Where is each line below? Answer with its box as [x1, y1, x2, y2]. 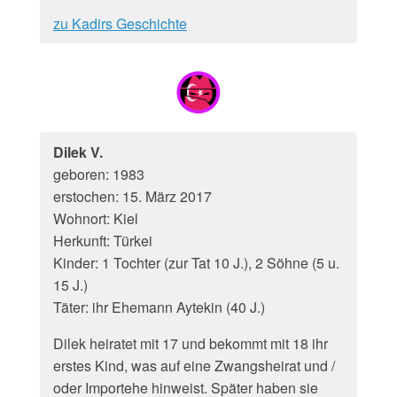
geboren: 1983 [53, 164, 144, 184]
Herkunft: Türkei [53, 230, 152, 251]
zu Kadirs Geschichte [53, 13, 187, 34]
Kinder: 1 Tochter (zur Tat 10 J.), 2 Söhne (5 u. [53, 253, 339, 273]
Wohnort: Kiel [53, 208, 138, 229]
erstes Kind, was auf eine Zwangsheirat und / [53, 355, 335, 376]
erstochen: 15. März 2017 [53, 186, 212, 206]
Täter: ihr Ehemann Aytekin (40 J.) [53, 297, 265, 317]
